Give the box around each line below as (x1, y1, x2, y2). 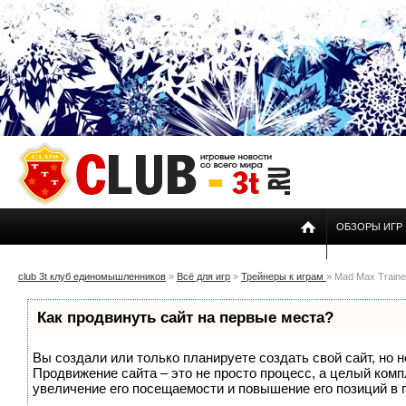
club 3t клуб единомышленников (18, 271, 166, 282)
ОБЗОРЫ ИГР (336, 221, 402, 232)
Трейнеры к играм (241, 271, 326, 282)
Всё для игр (177, 271, 230, 282)
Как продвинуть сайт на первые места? (37, 309, 333, 326)
